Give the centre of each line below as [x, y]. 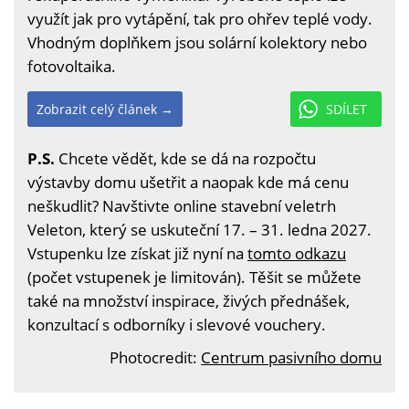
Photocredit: [155, 357]
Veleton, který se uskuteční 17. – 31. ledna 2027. [199, 229]
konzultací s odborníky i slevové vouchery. [177, 324]
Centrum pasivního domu [291, 357]
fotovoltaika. [72, 66]
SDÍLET [346, 109]
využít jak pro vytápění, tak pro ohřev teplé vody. [200, 18]
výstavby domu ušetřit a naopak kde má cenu [188, 182]
